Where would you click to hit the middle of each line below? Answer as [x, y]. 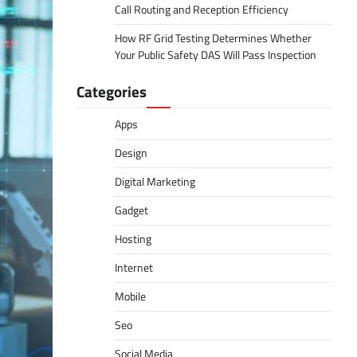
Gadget [131, 210]
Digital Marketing [155, 182]
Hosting [133, 239]
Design [131, 153]
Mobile [130, 296]
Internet [134, 268]
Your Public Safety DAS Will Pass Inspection [216, 55]
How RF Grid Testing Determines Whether [213, 38]
